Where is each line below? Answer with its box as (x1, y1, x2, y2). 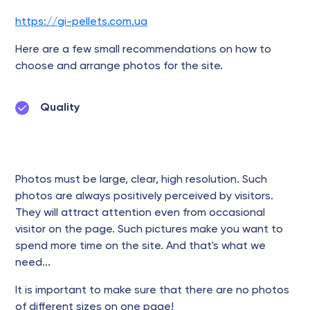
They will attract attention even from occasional (15, 208, 265, 219)
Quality (40, 102, 80, 113)
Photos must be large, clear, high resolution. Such (15, 174, 267, 185)
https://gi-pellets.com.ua (15, 17, 147, 28)
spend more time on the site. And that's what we (15, 241, 266, 252)
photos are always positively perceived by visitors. (15, 191, 273, 202)
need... (15, 257, 51, 268)
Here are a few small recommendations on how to (15, 44, 271, 55)
